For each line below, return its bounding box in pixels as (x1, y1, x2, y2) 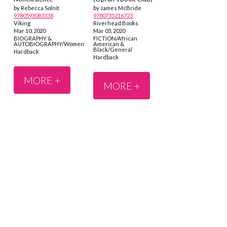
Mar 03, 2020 (93, 27, 126, 34)
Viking (13, 20, 30, 27)
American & (93, 40, 125, 47)
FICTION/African (93, 34, 138, 42)
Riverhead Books (93, 20, 139, 27)
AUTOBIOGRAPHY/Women (13, 40, 84, 47)
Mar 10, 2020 (13, 27, 46, 34)
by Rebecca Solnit (13, 5, 59, 12)
